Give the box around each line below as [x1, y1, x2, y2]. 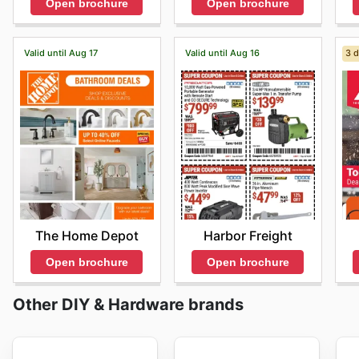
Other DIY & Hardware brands [13, 294, 244, 314]
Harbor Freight [203, 227, 292, 244]
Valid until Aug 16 [184, 47, 260, 59]
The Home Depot [34, 227, 139, 244]
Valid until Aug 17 [23, 47, 98, 59]
